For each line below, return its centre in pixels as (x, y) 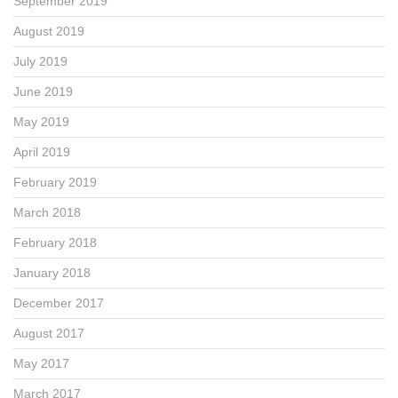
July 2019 (40, 61)
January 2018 (52, 272)
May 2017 (41, 363)
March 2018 (47, 212)
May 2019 (41, 121)
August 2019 (49, 31)
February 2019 (55, 182)
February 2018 (55, 242)
